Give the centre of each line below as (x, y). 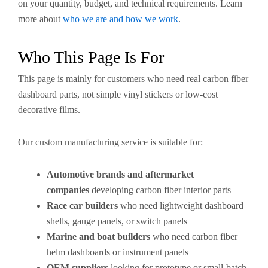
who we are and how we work (121, 19)
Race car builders (82, 205)
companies (68, 190)
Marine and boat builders (98, 237)
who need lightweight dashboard (181, 205)
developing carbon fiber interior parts (160, 190)
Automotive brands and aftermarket (120, 174)
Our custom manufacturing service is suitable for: (110, 142)
